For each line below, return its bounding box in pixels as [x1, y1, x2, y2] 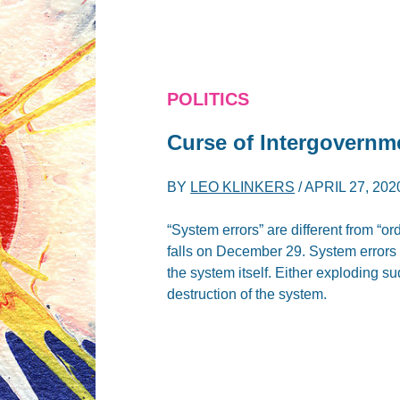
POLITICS [167, 88, 250, 109]
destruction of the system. [167, 286, 328, 302]
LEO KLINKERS [190, 179, 296, 195]
